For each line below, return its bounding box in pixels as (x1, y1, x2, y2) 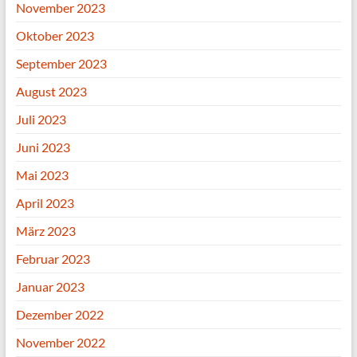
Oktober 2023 (15, 28, 94, 43)
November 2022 (15, 335, 105, 350)
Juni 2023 (15, 139, 70, 155)
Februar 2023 (15, 251, 90, 266)
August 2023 (15, 84, 87, 99)
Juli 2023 (15, 112, 66, 127)
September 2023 (15, 56, 107, 71)
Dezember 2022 (15, 307, 104, 322)
